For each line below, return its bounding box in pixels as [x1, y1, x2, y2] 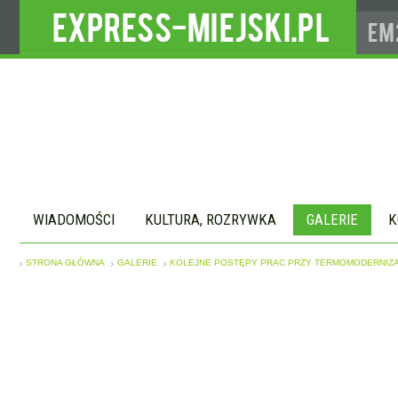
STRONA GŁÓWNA [26, 258, 105, 267]
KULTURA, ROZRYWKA [145, 211, 276, 228]
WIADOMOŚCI [33, 211, 115, 228]
